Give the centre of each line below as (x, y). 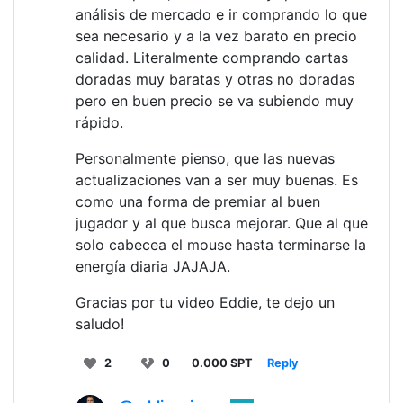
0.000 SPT (222, 363)
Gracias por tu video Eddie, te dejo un (205, 302)
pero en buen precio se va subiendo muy (215, 101)
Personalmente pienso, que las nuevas (205, 158)
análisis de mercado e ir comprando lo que (221, 14)
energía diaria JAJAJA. (153, 266)
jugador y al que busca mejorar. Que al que (222, 223)
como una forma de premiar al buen (198, 201)
